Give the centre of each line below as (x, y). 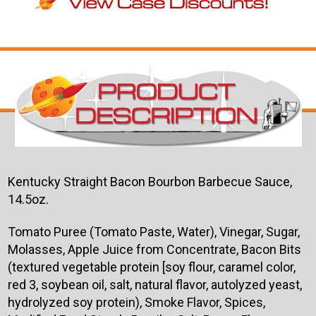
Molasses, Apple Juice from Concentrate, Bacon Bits (154, 249)
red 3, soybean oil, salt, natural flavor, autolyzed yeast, (154, 284)
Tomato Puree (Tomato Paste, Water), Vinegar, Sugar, (153, 231)
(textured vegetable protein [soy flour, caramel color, (151, 267)
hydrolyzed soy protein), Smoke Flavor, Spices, (136, 302)
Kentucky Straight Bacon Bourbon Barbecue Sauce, (150, 181)
